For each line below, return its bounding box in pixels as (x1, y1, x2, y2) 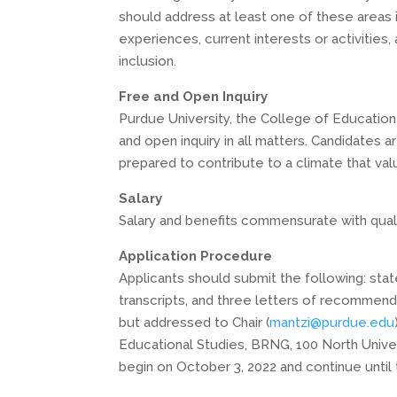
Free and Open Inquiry (119, 89, 269, 105)
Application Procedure (119, 248, 273, 264)
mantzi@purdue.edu (269, 315, 395, 331)
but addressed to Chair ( (119, 315, 270, 331)
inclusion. (119, 53, 177, 69)
